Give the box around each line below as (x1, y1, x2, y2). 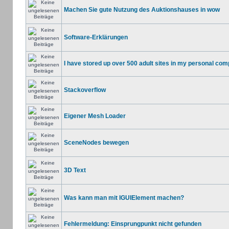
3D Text (63, 167, 86, 174)
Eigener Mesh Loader (63, 112, 126, 120)
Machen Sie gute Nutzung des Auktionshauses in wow (63, 6, 220, 13)
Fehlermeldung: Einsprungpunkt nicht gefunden (63, 220, 201, 227)
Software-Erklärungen (63, 34, 128, 41)
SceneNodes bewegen (63, 139, 129, 146)
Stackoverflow (63, 86, 106, 94)
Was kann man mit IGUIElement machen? (63, 194, 184, 201)
